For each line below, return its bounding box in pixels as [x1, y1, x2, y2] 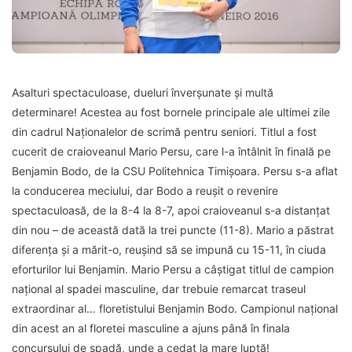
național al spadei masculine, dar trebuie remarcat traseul [12, 281, 306, 295]
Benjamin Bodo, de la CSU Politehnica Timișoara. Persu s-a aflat [12, 163, 338, 178]
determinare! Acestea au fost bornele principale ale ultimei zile [12, 104, 330, 119]
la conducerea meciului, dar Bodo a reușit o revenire [12, 183, 278, 197]
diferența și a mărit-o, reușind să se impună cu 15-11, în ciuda [12, 242, 326, 256]
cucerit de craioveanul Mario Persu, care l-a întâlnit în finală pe [12, 144, 331, 158]
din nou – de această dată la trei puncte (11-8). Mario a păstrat [12, 222, 334, 236]
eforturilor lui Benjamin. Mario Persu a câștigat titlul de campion [12, 262, 334, 276]
